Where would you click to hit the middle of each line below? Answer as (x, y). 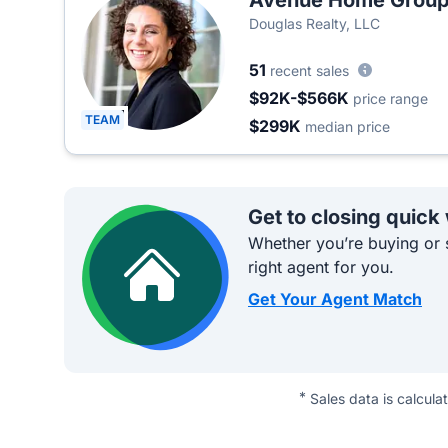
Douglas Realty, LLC (314, 23)
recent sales (309, 70)
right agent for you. (321, 267)
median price (347, 126)
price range (390, 98)
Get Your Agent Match (335, 299)
